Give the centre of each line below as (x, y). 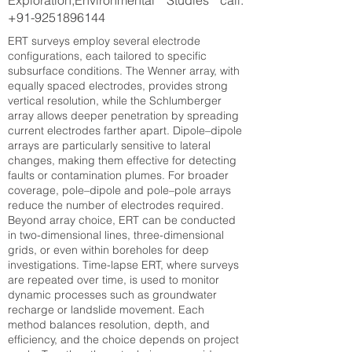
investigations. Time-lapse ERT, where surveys (123, 265)
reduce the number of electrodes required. (116, 205)
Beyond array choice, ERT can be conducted (122, 220)
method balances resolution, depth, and (109, 324)
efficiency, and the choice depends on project (123, 339)
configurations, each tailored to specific (107, 56)
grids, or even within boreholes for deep (108, 250)
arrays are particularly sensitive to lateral (109, 145)
